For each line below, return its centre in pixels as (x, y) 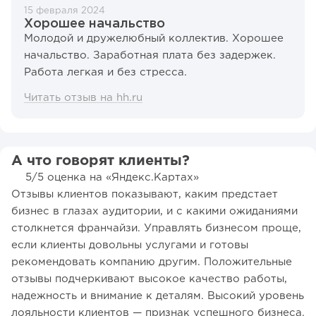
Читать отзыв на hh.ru (83, 98)
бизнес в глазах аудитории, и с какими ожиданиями (154, 212)
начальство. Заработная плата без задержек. (150, 56)
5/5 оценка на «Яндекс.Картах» (112, 178)
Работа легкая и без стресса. (105, 73)
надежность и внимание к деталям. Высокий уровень (158, 296)
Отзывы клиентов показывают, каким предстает (145, 195)
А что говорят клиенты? (101, 161)
